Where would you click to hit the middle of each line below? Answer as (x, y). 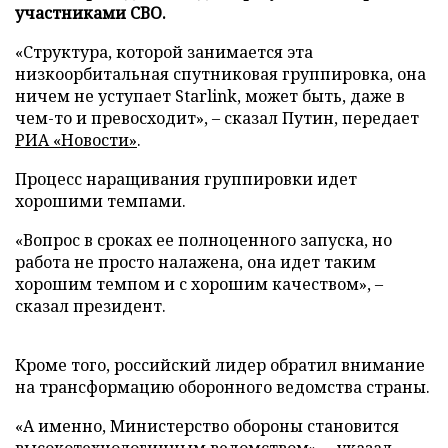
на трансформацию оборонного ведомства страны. (222, 386)
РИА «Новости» (76, 139)
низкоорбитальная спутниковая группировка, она (220, 73)
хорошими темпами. (100, 200)
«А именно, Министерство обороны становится (207, 425)
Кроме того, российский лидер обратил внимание (220, 364)
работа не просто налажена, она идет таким (195, 261)
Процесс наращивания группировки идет (186, 178)
